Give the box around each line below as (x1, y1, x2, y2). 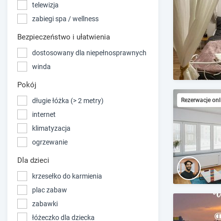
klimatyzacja (32, 124, 71, 132)
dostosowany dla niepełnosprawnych (32, 48, 147, 57)
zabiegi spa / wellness (32, 14, 99, 23)
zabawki (32, 199, 58, 208)
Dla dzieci (17, 156, 49, 165)
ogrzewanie (32, 138, 68, 146)
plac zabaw (32, 185, 67, 194)
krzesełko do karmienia (32, 172, 102, 180)
